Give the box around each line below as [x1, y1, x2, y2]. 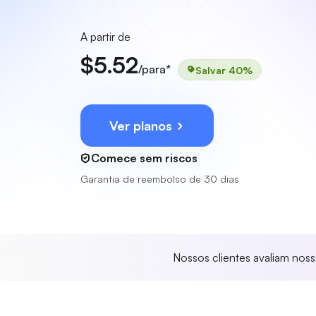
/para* [138, 62, 171, 76]
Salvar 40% [195, 63, 253, 75]
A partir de [80, 30, 130, 44]
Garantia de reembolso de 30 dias [80, 173, 239, 185]
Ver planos [109, 118, 176, 133]
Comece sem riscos [91, 151, 197, 165]
